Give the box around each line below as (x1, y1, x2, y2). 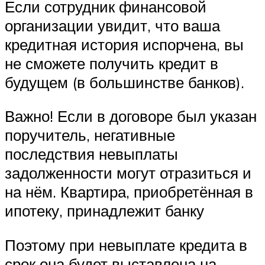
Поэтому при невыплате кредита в (5, 235, 247, 254)
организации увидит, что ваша (5, 15, 220, 35)
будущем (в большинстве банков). (5, 72, 244, 92)
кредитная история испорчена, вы (5, 34, 244, 54)
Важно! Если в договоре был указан (5, 106, 257, 126)
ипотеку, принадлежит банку (5, 201, 204, 221)
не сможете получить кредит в (5, 53, 218, 73)
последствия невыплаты (5, 144, 178, 164)
